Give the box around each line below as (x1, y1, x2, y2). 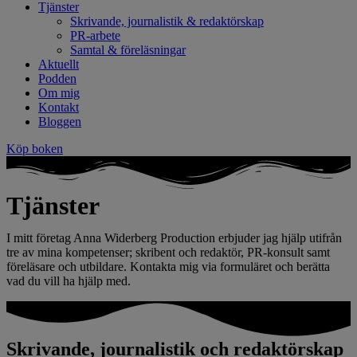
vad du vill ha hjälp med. (6, 274, 131, 288)
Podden (38, 72, 76, 85)
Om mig (38, 86, 80, 100)
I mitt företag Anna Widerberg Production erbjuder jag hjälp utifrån (6, 231, 342, 245)
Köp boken (6, 142, 63, 155)
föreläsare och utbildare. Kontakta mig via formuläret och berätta (6, 260, 330, 274)
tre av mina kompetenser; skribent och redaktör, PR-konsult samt (6, 245, 330, 260)
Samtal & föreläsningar (70, 43, 186, 57)
